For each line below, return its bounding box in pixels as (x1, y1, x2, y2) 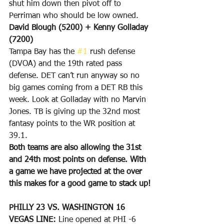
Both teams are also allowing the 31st (9, 144, 143, 152)
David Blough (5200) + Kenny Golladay (9, 24, 150, 32)
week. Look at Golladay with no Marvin (9, 96, 148, 104)
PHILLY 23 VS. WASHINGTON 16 (9, 204, 125, 212)
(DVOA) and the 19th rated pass (9, 60, 124, 68)
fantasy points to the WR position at (9, 120, 137, 128)
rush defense (87, 48, 137, 56)
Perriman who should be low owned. (9, 12, 138, 20)
